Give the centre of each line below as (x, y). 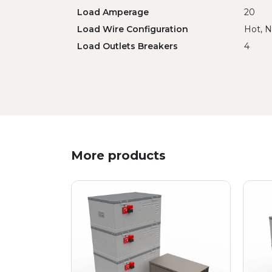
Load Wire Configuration (133, 29)
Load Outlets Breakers (127, 46)
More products (118, 155)
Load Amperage (113, 12)
